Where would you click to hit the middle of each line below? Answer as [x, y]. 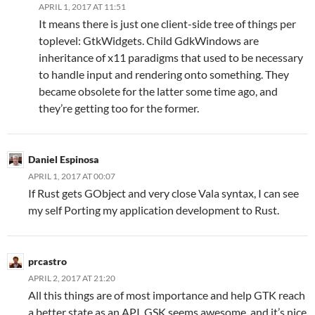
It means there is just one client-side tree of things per [167, 24]
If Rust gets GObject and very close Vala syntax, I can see [163, 193]
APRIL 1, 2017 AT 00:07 [72, 176]
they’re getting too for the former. [119, 108]
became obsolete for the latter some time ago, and [158, 91]
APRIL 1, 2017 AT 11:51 [82, 7]
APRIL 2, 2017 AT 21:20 [72, 278]
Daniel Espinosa [64, 159]
